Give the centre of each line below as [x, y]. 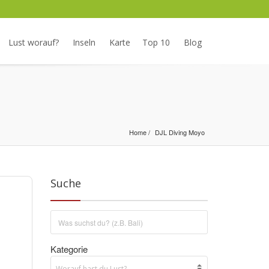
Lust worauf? [34, 42]
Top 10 [156, 42]
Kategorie [69, 249]
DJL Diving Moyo [180, 132]
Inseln [84, 42]
